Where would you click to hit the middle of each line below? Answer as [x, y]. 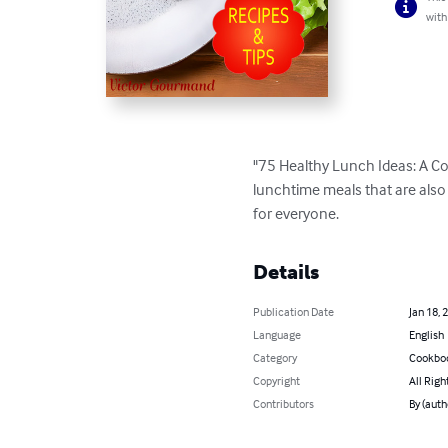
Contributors [284, 403]
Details [286, 271]
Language [277, 334]
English [426, 334]
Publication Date [294, 311]
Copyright [277, 380]
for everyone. [296, 212]
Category [275, 357]
